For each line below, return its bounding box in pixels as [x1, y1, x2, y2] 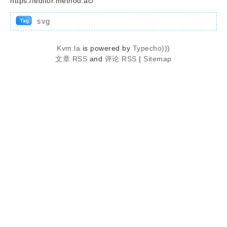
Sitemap [143, 55, 172, 63]
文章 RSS [55, 55, 88, 63]
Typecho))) [132, 44, 170, 52]
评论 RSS [104, 55, 137, 63]
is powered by [82, 44, 133, 52]
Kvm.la [57, 44, 83, 52]
